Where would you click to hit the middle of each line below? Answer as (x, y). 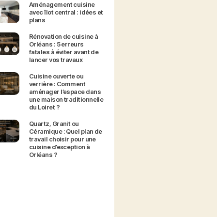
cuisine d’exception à (59, 147)
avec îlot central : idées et (66, 12)
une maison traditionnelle (66, 100)
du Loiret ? (44, 107)
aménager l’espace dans (65, 92)
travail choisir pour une (62, 139)
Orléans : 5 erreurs (56, 44)
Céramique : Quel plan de (65, 132)
